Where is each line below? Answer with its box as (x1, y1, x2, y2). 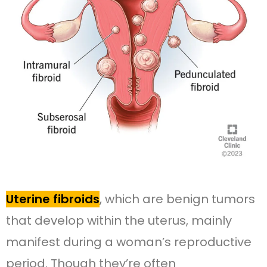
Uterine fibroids (6, 190, 100, 207)
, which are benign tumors (100, 190, 255, 207)
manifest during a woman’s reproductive (6, 233, 252, 250)
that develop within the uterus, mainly (6, 212, 232, 229)
